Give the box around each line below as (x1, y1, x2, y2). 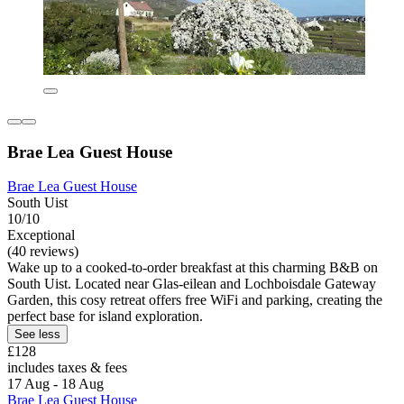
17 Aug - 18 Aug (7, 376, 104, 392)
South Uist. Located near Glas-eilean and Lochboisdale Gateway (7, 276, 376, 292)
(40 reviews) (7, 243, 78, 260)
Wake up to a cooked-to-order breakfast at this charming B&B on (7, 260, 378, 276)
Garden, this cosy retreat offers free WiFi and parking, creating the (7, 292, 382, 308)
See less (14, 327, 60, 342)
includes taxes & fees (7, 360, 127, 376)
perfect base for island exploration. (7, 308, 203, 325)
